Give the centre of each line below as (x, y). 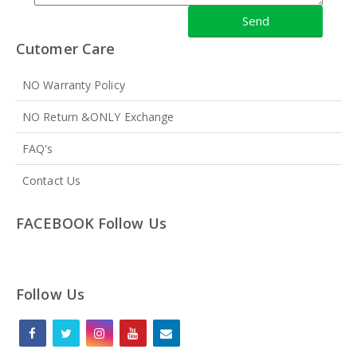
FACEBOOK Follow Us (91, 223)
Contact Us (51, 180)
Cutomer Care (66, 48)
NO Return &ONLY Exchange (98, 116)
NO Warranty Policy (74, 84)
